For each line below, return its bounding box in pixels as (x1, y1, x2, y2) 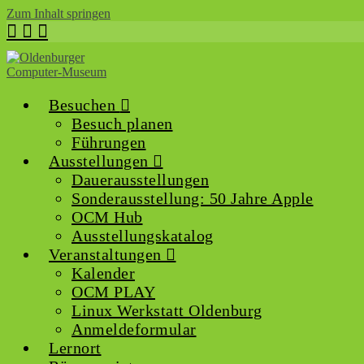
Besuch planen (71, 115, 173, 132)
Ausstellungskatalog (71, 227, 214, 245)
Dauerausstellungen (71, 171, 209, 188)
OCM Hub (71, 208, 143, 226)
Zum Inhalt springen (6, 6, 110, 20)
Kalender (71, 264, 135, 282)
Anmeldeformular (71, 320, 197, 338)
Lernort (49, 339, 102, 357)
